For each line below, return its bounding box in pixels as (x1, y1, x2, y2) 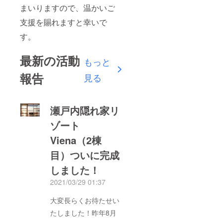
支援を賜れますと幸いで (20, 16, 107, 28)
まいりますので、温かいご (20, 2, 115, 14)
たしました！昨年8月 (50, 208, 117, 218)
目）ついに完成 (50, 148, 120, 163)
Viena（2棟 (50, 133, 102, 148)
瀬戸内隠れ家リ (50, 103, 120, 118)
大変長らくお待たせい (50, 195, 120, 206)
